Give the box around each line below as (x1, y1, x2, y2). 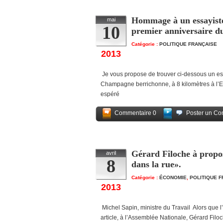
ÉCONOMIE (159, 175, 187, 180)
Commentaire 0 (114, 110, 156, 116)
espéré (101, 91, 119, 98)
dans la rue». (131, 159, 181, 169)
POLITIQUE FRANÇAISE (159, 41, 217, 47)
